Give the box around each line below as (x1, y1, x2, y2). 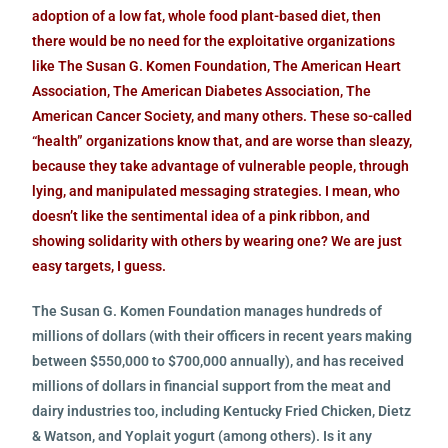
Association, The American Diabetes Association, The (32, 82, 372, 99)
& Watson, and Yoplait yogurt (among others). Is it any (32, 427, 373, 444)
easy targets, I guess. (32, 257, 167, 274)
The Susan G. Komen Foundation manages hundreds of (32, 302, 383, 319)
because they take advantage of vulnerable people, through (32, 157, 410, 174)
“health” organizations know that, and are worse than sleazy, (32, 132, 413, 149)
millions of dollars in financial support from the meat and (32, 377, 392, 394)
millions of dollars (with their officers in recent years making (32, 327, 413, 344)
